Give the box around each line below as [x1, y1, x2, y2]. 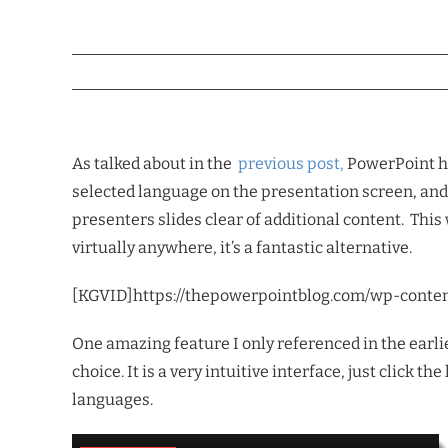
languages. [72, 390, 153, 409]
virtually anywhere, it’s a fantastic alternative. [72, 238, 412, 257]
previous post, [238, 154, 344, 173]
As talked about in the [72, 154, 238, 173]
